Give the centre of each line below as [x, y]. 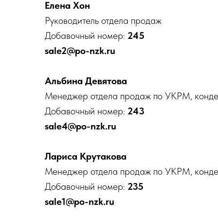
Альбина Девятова [86, 81]
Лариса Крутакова [86, 156]
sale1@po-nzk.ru [80, 201]
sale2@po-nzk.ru [80, 51]
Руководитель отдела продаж [103, 20]
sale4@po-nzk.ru [81, 126]
